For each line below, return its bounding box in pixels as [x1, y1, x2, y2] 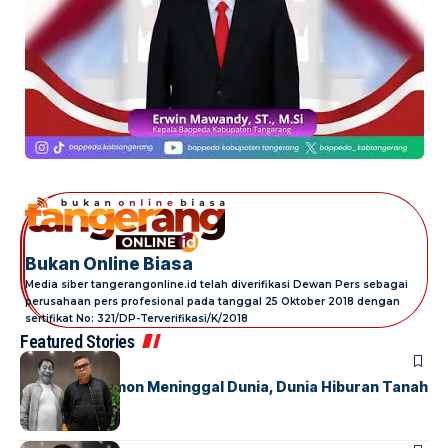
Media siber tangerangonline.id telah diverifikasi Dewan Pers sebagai [25, 278, 408, 292]
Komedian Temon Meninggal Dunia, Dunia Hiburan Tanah [20, 378, 428, 396]
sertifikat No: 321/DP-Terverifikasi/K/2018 [25, 312, 248, 326]
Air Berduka [20, 396, 105, 414]
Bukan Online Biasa [25, 254, 193, 275]
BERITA [20, 354, 58, 369]
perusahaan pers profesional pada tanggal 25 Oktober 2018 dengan [25, 295, 400, 309]
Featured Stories [20, 331, 134, 353]
